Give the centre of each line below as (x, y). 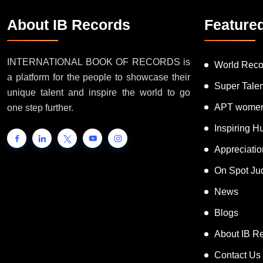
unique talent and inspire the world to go (99, 93)
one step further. (40, 108)
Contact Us (237, 255)
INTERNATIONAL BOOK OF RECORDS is (99, 62)
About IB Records (69, 25)
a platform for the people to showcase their (99, 77)
